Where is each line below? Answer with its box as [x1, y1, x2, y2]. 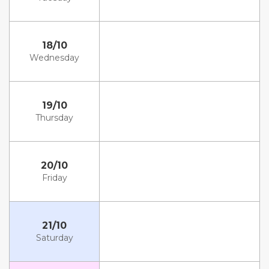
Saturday [35, 232, 73, 243]
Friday [41, 172, 67, 183]
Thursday [35, 112, 73, 123]
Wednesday [29, 52, 79, 63]
